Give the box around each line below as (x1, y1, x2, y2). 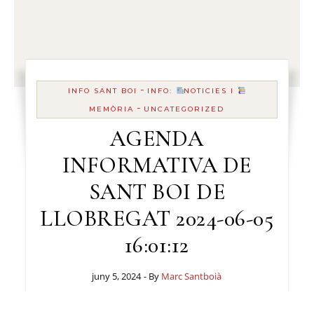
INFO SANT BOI (68, 86, 138, 95)
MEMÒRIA (89, 104, 135, 114)
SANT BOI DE (88, 178, 226, 205)
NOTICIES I (184, 86, 238, 95)
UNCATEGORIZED (144, 104, 225, 114)
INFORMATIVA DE (62, 151, 252, 179)
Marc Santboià (161, 270, 222, 282)
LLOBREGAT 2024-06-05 (40, 205, 274, 232)
